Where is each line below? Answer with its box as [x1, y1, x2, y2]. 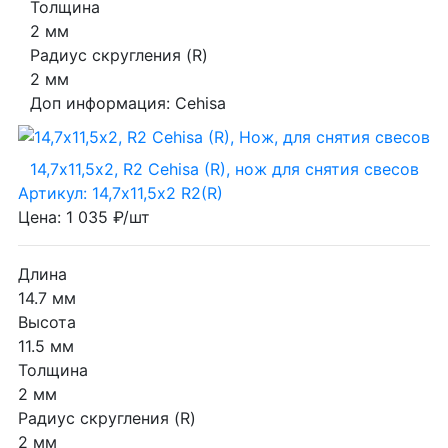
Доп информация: [30, 92, 175, 113]
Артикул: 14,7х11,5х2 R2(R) [18, 182, 223, 203]
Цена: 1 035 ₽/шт [18, 206, 150, 227]
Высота [18, 311, 76, 332]
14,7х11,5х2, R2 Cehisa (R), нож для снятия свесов [29, 158, 419, 179]
